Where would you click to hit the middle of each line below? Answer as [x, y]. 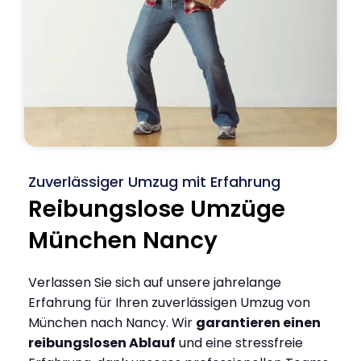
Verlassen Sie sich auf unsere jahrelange [155, 282]
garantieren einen [258, 322]
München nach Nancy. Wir [112, 322]
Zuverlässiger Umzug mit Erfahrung [154, 181]
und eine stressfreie [239, 342]
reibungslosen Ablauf [102, 342]
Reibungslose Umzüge [157, 209]
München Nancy [123, 240]
